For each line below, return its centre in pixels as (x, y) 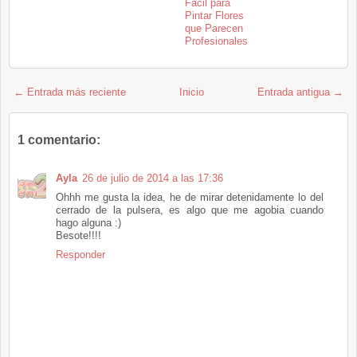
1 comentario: (59, 140)
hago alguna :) (88, 223)
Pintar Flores (214, 16)
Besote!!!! (78, 236)
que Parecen (214, 29)
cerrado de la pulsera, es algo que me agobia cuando (190, 210)
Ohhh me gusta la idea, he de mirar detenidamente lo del (190, 198)
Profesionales (216, 41)
